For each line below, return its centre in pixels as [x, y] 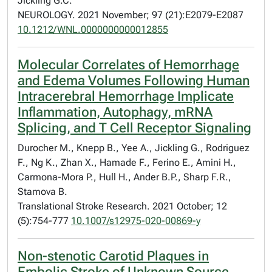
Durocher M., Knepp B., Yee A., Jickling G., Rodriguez [134, 148]
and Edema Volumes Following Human [134, 80]
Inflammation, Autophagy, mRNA [115, 112]
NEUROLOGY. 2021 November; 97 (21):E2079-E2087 [131, 15]
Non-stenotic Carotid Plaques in [113, 256]
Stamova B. [42, 192]
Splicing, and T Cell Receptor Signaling [134, 128]
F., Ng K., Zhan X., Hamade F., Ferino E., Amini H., [127, 162]
